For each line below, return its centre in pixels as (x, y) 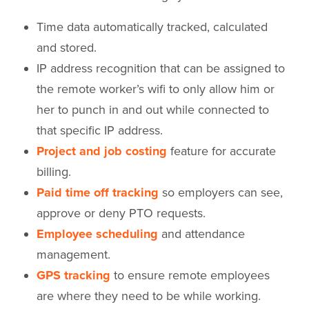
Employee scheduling (97, 234)
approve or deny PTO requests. (123, 213)
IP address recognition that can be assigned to (161, 69)
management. (73, 255)
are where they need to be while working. (149, 296)
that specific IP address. (101, 131)
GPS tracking (73, 276)
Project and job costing (102, 151)
